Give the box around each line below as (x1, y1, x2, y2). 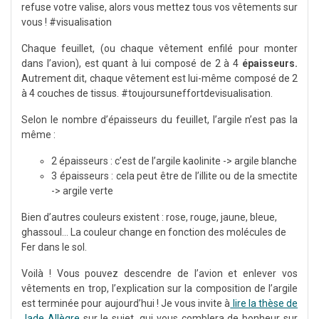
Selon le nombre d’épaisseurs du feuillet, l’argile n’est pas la (21, 113, 298, 125)
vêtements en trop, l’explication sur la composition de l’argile (21, 282, 298, 294)
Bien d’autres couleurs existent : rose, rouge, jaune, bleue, (21, 211, 277, 223)
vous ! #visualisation (21, 16, 112, 28)
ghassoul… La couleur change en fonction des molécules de (21, 226, 286, 238)
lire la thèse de (230, 297, 298, 309)
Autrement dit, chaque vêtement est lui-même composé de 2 (21, 72, 298, 84)
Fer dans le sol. (21, 241, 87, 253)
